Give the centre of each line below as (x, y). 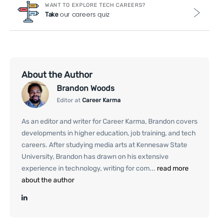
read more (172, 168)
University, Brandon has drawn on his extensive (95, 156)
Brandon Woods (86, 88)
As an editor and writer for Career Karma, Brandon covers (109, 121)
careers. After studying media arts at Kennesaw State (104, 145)
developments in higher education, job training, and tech (109, 133)
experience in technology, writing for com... (88, 168)
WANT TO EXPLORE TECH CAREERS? (95, 5)
